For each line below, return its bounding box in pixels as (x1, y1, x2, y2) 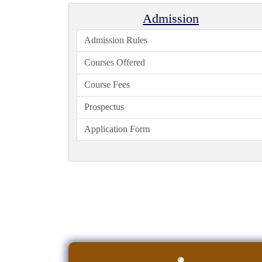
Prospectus (84, 102, 124, 112)
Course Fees (84, 80, 130, 89)
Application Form (84, 124, 150, 134)
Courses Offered (84, 57, 145, 67)
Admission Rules (84, 35, 147, 45)
